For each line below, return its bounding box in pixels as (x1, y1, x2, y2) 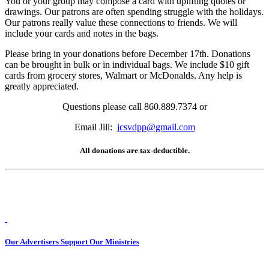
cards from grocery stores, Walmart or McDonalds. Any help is (5, 70, 242, 80)
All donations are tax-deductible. (79, 145, 190, 155)
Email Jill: (74, 121, 117, 132)
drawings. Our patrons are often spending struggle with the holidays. (5, 6, 264, 17)
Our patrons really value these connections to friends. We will (5, 17, 237, 28)
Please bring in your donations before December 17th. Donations (5, 48, 250, 59)
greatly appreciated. (5, 80, 79, 91)
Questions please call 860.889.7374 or (62, 101, 207, 112)
